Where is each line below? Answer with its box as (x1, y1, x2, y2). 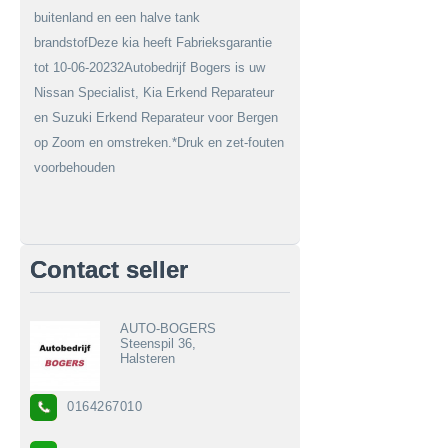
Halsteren (120, 350, 175, 366)
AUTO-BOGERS (120, 320, 216, 336)
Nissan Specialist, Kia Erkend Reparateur (34, 84, 274, 100)
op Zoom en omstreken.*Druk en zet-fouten (34, 134, 284, 150)
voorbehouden (34, 159, 115, 175)
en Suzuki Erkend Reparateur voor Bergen (34, 109, 278, 125)
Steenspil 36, (120, 335, 196, 351)
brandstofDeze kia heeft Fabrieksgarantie (34, 34, 272, 50)
